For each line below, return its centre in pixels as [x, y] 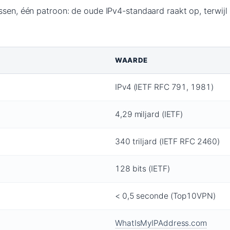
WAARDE [131, 60]
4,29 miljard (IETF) [149, 114]
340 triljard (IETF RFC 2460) [168, 142]
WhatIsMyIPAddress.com [161, 223]
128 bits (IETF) [142, 169]
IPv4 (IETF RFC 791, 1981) [164, 87]
